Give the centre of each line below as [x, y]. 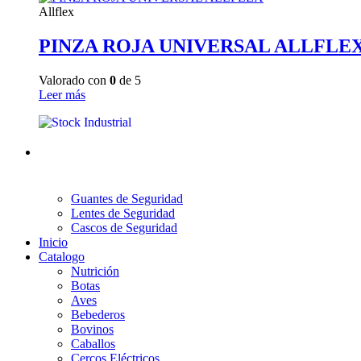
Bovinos [92, 329]
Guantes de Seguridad [127, 198]
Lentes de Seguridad [123, 213]
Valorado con [74, 80]
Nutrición [95, 271]
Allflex [56, 11]
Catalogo [62, 256]
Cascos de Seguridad [124, 227]
